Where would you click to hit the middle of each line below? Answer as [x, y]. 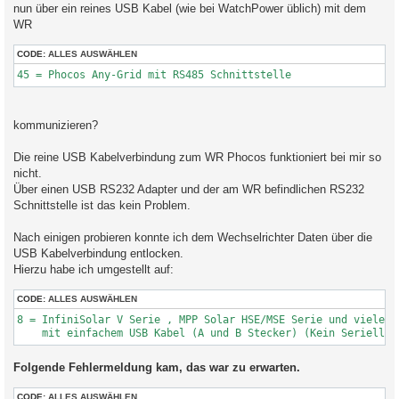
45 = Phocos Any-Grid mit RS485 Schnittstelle [154, 75]
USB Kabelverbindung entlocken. [98, 253]
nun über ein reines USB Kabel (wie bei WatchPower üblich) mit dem [190, 9]
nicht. [28, 173]
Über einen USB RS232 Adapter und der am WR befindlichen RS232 [189, 189]
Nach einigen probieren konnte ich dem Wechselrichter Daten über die [193, 237]
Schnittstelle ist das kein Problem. [102, 205]
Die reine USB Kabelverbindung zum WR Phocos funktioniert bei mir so [197, 157]
